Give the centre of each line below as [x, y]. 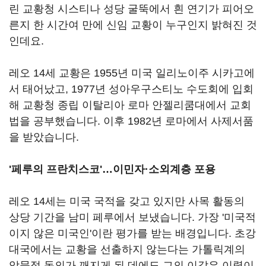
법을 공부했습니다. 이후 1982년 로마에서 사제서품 [131, 121]
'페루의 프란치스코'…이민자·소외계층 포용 [112, 169]
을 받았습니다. [45, 137]
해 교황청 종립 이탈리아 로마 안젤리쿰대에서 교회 [130, 105]
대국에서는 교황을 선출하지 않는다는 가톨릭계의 [127, 249]
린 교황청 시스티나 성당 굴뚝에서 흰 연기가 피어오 [132, 9]
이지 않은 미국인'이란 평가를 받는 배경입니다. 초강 [132, 233]
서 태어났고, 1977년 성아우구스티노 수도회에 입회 [131, 89]
